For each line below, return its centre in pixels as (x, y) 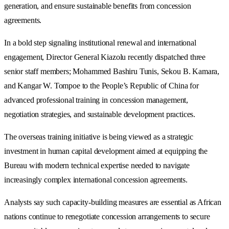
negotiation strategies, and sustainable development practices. (100, 114)
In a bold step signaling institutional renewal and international (100, 42)
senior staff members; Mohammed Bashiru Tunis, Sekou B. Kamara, (112, 71)
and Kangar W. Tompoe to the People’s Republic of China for (101, 85)
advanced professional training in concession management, (96, 100)
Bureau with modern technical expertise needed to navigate (97, 165)
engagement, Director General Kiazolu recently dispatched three (105, 57)
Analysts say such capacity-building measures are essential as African (113, 202)
